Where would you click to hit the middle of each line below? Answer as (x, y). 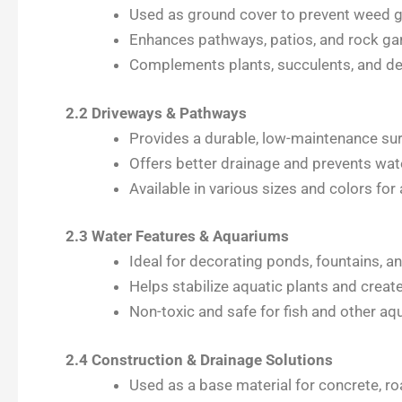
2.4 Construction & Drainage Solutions (199, 359)
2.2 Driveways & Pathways (156, 113)
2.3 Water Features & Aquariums (177, 236)
